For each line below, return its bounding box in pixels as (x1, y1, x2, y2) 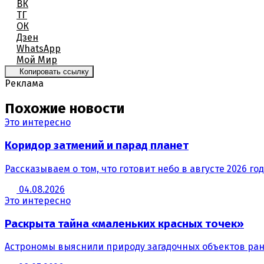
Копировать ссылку (19, 67, 89, 76)
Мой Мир (16, 54, 57, 65)
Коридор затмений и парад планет (5, 139, 189, 153)
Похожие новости (5, 100, 124, 117)
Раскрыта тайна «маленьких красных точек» (5, 217, 244, 230)
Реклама (5, 77, 44, 89)
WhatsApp (16, 42, 61, 54)
